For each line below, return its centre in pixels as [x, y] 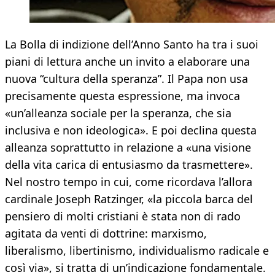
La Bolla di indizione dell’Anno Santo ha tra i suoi [132, 45]
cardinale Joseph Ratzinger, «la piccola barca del [129, 199]
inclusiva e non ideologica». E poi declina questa [131, 130]
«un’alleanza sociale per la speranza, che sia [118, 113]
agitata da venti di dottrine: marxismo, [106, 234]
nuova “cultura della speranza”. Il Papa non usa [126, 79]
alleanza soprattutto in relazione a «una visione [128, 148]
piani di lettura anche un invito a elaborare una [127, 62]
